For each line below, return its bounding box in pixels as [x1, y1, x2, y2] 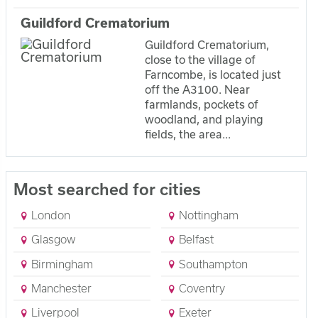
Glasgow [28, 233, 75, 246]
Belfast [176, 233, 214, 246]
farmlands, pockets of [145, 97, 259, 111]
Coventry [176, 281, 226, 295]
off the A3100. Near [145, 82, 251, 96]
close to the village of [145, 53, 256, 66]
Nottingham [176, 209, 239, 222]
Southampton [176, 257, 248, 270]
